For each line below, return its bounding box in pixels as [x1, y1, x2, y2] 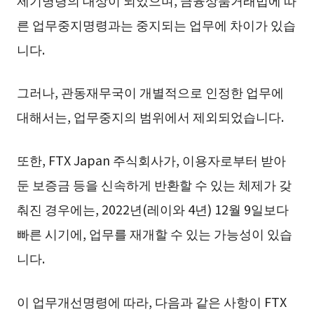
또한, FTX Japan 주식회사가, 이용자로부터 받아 [16, 151, 286, 170]
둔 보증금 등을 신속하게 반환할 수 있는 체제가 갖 [16, 175, 292, 194]
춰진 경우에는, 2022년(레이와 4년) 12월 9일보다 [16, 200, 289, 219]
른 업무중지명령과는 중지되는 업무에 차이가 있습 [16, 15, 296, 34]
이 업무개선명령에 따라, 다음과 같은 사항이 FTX [16, 292, 287, 311]
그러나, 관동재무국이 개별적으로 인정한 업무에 [16, 83, 284, 102]
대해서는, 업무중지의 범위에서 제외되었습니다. [16, 107, 284, 126]
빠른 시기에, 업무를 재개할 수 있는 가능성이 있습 [16, 224, 292, 243]
